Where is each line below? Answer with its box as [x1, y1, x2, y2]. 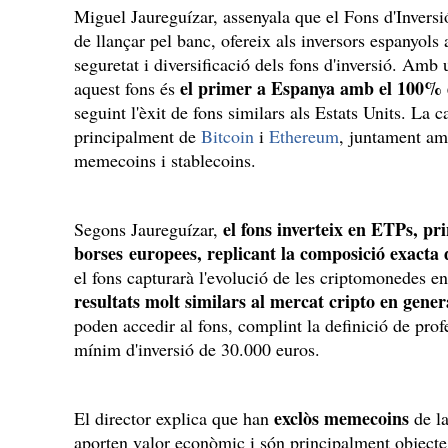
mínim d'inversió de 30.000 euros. [74, 337, 320, 361]
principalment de [74, 124, 201, 148]
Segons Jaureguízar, [74, 217, 223, 241]
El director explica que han [74, 406, 274, 430]
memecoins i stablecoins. [74, 148, 256, 172]
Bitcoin [201, 124, 254, 148]
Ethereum [269, 124, 339, 148]
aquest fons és [74, 76, 180, 100]
